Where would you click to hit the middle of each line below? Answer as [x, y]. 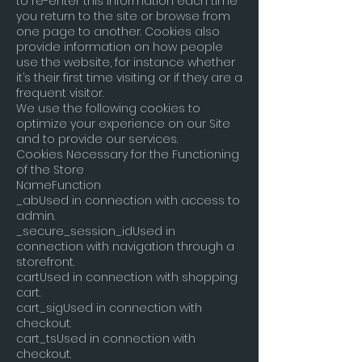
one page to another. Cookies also [118, 32]
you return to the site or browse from [123, 16]
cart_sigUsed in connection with [109, 308]
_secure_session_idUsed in [96, 231]
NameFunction [59, 185]
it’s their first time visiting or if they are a [129, 78]
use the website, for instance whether [126, 62]
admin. [36, 216]
